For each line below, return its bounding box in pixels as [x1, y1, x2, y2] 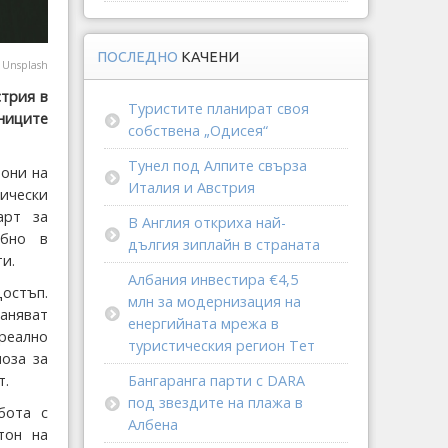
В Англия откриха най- [128, 213, 286, 232]
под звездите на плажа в [128, 393, 303, 412]
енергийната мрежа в [128, 314, 279, 333]
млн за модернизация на [128, 292, 301, 311]
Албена [128, 415, 178, 434]
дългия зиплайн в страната [128, 235, 320, 254]
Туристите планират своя [128, 99, 309, 118]
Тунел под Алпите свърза [128, 156, 307, 175]
